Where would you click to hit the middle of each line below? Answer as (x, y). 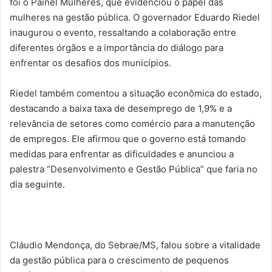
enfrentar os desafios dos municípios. (90, 63)
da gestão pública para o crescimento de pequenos (119, 260)
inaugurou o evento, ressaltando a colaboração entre (123, 33)
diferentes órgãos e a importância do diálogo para (117, 48)
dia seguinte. (37, 185)
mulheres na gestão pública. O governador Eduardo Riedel (135, 18)
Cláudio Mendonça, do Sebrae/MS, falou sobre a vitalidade (135, 245)
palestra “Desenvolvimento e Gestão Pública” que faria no (134, 169)
